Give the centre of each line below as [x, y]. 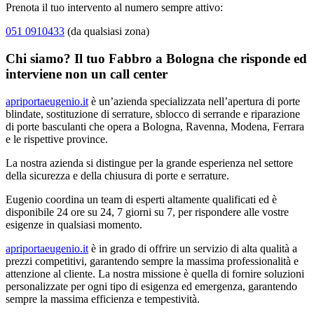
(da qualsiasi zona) [107, 32]
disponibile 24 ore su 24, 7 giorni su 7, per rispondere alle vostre [147, 212]
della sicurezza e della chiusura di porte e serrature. [117, 175]
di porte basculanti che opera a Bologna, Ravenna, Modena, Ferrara [155, 126]
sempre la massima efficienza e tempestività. [103, 299]
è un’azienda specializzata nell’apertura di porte [194, 101]
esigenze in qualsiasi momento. [74, 224]
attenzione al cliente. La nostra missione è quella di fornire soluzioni [155, 273]
